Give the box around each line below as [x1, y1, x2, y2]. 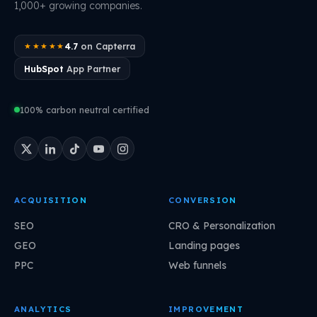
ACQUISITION [14, 195, 88, 206]
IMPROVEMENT [168, 304, 244, 315]
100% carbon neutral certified [20, 104, 149, 116]
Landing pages [168, 238, 240, 252]
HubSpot [24, 63, 64, 75]
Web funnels [168, 258, 226, 272]
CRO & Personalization [168, 219, 275, 232]
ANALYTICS [14, 304, 72, 315]
